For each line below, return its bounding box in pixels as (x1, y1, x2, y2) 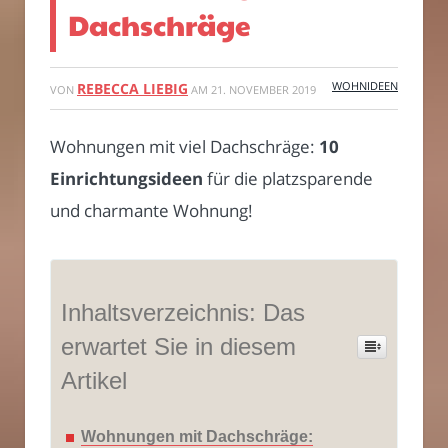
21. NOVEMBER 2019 (211, 81, 316, 97)
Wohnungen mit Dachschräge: (81, 427, 313, 445)
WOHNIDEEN (332, 77, 398, 93)
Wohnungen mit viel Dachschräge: (50, 134, 319, 158)
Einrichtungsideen (50, 166, 203, 190)
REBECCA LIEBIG (77, 78, 188, 98)
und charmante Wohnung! (50, 198, 253, 222)
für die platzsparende (203, 166, 373, 190)
